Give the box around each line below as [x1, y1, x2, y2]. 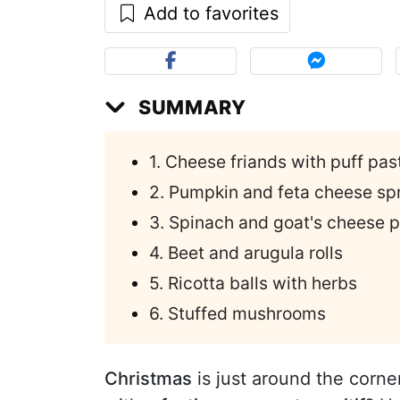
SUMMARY [138, 95, 246, 119]
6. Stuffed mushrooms [149, 302, 326, 324]
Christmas [104, 367, 192, 389]
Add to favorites [138, 2, 279, 24]
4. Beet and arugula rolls [149, 241, 343, 263]
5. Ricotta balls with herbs [149, 271, 357, 294]
